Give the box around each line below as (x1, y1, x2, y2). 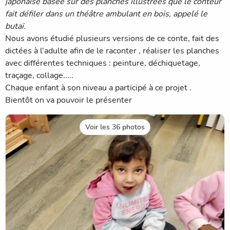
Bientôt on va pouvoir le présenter (5, 94, 132, 106)
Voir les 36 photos (85, 122, 145, 132)
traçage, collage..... (5, 69, 73, 81)
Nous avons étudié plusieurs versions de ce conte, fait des (5, 32, 219, 44)
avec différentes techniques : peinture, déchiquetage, (5, 57, 200, 69)
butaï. (5, 20, 26, 32)
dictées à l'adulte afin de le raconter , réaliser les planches (5, 45, 219, 56)
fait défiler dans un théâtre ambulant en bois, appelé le (5, 8, 207, 20)
